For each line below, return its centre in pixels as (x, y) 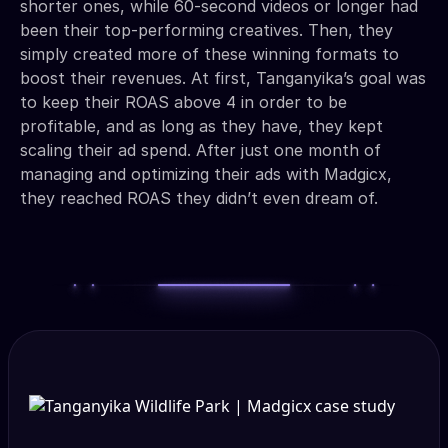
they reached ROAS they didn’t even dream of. (199, 198)
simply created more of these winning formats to (209, 54)
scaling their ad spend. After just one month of (200, 150)
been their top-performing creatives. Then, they (206, 30)
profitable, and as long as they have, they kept (201, 126)
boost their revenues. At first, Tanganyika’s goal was (223, 78)
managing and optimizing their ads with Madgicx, (206, 174)
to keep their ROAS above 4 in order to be (183, 102)
